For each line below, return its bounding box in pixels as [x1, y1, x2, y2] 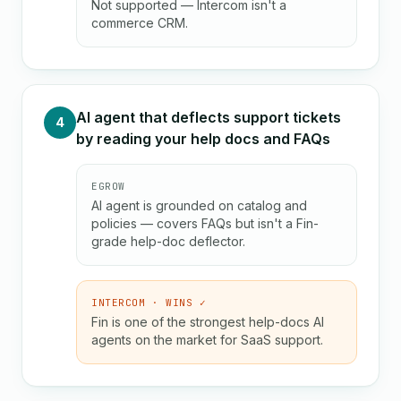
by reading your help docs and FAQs [76, 130, 330, 148]
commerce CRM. [91, 15, 188, 30]
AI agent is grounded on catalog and [91, 198, 307, 213]
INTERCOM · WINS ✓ [91, 296, 207, 309]
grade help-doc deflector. [91, 234, 245, 249]
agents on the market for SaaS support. [91, 332, 323, 347]
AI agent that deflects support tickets [76, 108, 341, 126]
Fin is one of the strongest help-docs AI [91, 314, 324, 329]
